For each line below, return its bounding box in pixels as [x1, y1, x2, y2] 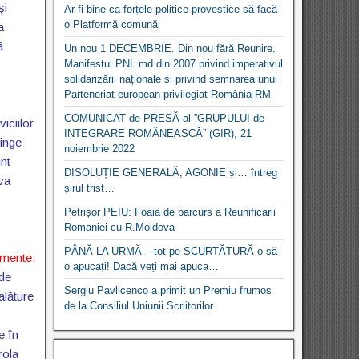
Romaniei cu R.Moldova [64, 220, 175, 233]
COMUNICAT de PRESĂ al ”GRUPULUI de [64, 111, 265, 124]
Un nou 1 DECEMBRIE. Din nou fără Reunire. [64, 42, 276, 54]
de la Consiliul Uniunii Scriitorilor [64, 299, 214, 312]
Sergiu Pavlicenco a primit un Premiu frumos [64, 284, 272, 296]
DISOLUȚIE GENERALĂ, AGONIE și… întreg [64, 166, 278, 179]
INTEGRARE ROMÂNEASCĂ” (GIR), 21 [64, 127, 252, 139]
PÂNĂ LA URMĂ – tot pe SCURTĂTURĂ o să [64, 244, 278, 257]
